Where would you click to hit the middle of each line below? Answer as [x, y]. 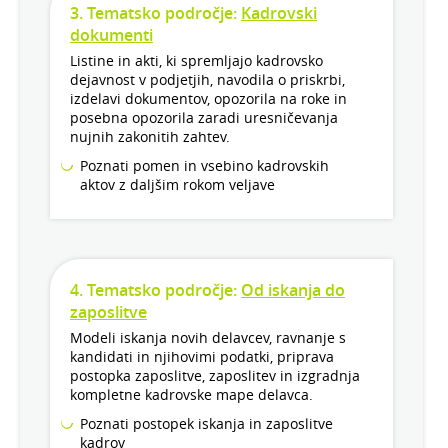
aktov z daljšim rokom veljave [177, 185]
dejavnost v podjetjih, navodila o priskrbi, [207, 80]
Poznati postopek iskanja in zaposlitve [206, 424]
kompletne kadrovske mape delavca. [191, 395]
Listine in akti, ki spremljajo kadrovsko [196, 61]
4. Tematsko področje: [155, 290]
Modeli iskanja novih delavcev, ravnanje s [208, 338]
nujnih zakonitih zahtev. [150, 137]
